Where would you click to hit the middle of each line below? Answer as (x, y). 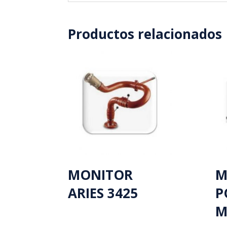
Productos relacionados (145, 34)
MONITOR (101, 175)
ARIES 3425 (103, 193)
